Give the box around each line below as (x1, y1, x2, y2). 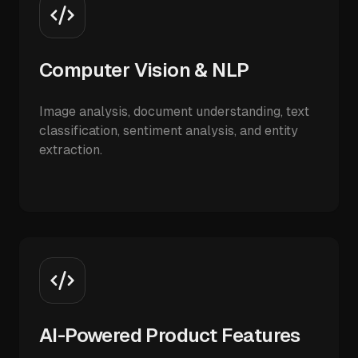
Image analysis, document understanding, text (39, 104, 309, 119)
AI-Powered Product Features (39, 324, 300, 346)
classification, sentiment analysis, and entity (39, 123, 298, 138)
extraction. (39, 142, 102, 157)
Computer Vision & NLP (39, 59, 249, 81)
